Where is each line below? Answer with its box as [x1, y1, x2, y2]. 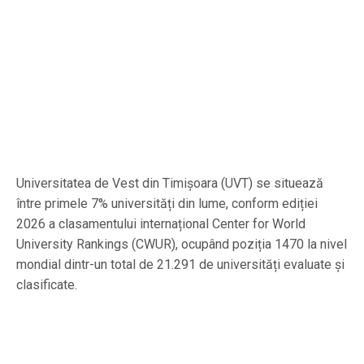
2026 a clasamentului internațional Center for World [16, 215, 305, 232]
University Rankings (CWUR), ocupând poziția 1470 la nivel [16, 236, 347, 252]
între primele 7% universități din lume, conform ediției [16, 195, 318, 211]
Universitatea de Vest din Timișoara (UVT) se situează [16, 175, 323, 191]
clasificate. [16, 276, 77, 292]
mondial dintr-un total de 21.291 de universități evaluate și [16, 256, 344, 272]
